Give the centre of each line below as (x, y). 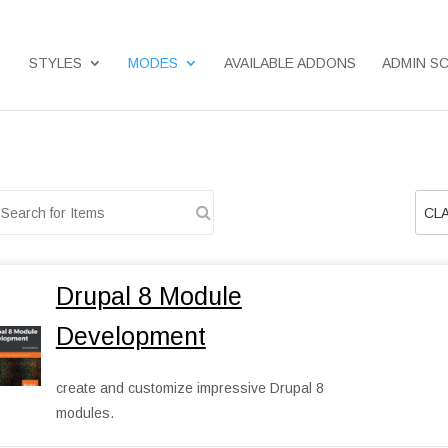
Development (130, 336)
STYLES (55, 62)
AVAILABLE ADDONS (289, 62)
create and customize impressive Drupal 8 (189, 388)
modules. (84, 413)
